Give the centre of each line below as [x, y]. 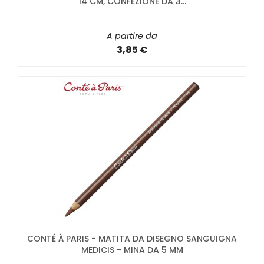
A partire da [132, 36]
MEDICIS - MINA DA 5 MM [132, 250]
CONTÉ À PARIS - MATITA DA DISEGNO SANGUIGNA [132, 239]
